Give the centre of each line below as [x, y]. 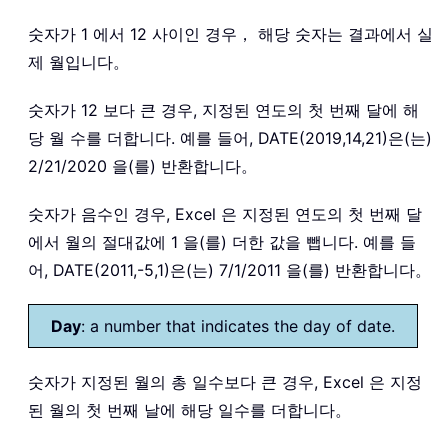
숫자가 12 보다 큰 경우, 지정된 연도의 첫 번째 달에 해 [223, 109]
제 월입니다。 [78, 61]
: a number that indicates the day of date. [238, 325]
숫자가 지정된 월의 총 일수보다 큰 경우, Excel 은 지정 [225, 381]
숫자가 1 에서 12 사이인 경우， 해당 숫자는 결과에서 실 [230, 33]
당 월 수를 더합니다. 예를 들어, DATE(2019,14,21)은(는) [230, 137]
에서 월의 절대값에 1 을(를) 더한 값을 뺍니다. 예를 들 [222, 241]
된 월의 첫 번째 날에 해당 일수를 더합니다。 [189, 409]
